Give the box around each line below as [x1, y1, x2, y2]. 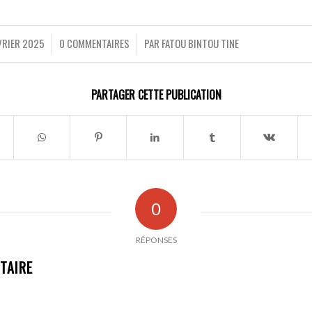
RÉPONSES [135, 234, 177, 245]
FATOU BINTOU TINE [161, 35, 239, 51]
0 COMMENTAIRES [58, 35, 130, 51]
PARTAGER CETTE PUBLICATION [91, 86, 221, 103]
